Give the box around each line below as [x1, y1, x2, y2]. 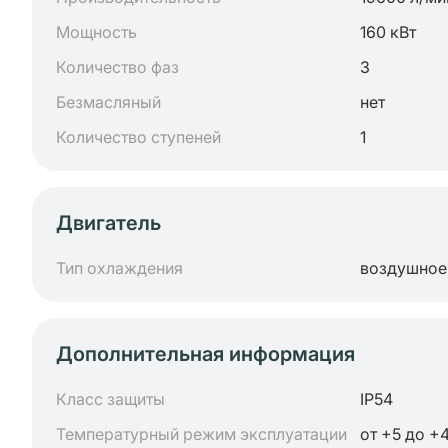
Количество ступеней [56, 127, 221, 147]
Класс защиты [56, 389, 165, 409]
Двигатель [56, 211, 161, 235]
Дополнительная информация [56, 342, 355, 366]
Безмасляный [56, 92, 161, 112]
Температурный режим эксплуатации [56, 424, 347, 444]
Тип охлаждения [56, 258, 183, 278]
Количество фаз [56, 57, 179, 77]
